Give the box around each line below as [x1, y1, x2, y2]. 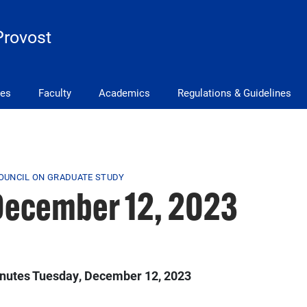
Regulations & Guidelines [177, 86, 291, 100]
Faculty [38, 86, 71, 100]
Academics [99, 86, 150, 100]
